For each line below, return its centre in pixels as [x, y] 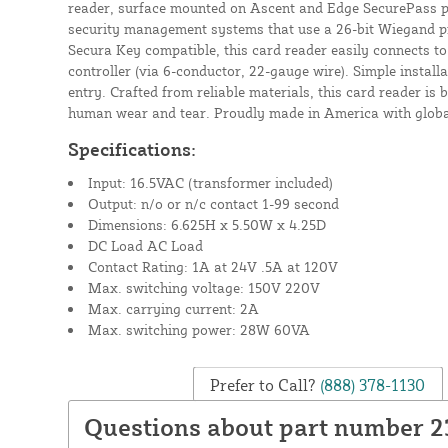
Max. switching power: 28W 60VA [198, 329]
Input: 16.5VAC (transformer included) [210, 182]
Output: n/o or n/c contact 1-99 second [213, 203]
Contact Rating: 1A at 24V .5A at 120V [212, 266]
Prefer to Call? [263, 384]
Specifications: [131, 148]
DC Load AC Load [145, 245]
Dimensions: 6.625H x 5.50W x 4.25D [206, 224]
